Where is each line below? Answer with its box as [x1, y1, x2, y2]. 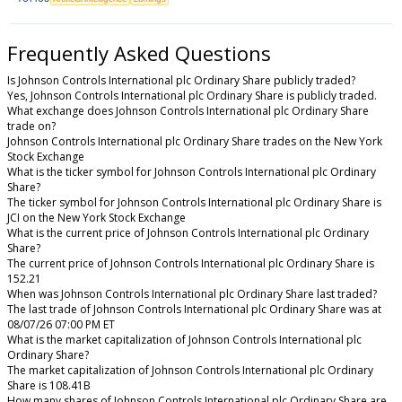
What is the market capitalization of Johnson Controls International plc [7, 331, 362, 347]
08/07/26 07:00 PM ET [7, 316, 115, 332]
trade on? [7, 118, 56, 134]
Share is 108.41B [7, 377, 91, 393]
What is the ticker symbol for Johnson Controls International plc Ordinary [7, 163, 376, 179]
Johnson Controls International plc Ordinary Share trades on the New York [7, 133, 382, 149]
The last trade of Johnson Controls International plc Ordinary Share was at [7, 301, 381, 317]
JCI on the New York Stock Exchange [7, 209, 186, 225]
